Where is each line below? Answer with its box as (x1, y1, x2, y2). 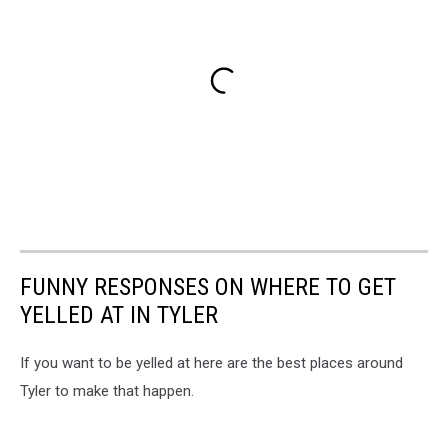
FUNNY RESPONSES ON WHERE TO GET (20, 273, 396, 302)
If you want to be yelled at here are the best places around (20, 354, 403, 373)
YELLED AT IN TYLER (20, 301, 218, 330)
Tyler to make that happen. (20, 382, 194, 401)
